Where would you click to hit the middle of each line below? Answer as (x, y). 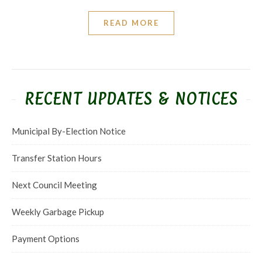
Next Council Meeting (54, 185)
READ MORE (131, 23)
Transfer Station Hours (57, 158)
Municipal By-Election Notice (69, 131)
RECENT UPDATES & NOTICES (131, 99)
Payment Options (46, 239)
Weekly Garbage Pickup (58, 212)
